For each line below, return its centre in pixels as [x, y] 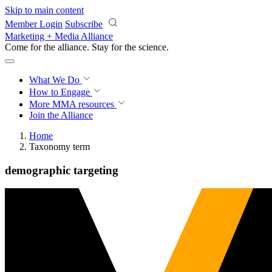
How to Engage [61, 92]
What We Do [56, 80]
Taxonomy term [59, 147]
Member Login [34, 24]
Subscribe [84, 24]
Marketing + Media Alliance [59, 36]
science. [154, 47]
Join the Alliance [61, 115]
